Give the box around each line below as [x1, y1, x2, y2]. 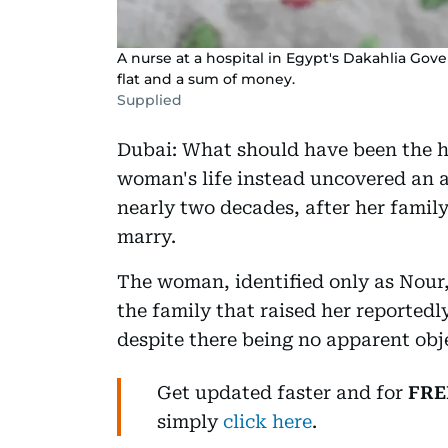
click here [223, 410, 312, 432]
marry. [117, 225, 176, 247]
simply [157, 410, 223, 432]
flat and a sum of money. [117, 69, 295, 88]
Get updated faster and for [157, 381, 408, 403]
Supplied [117, 90, 182, 109]
